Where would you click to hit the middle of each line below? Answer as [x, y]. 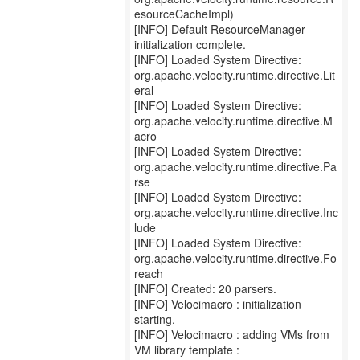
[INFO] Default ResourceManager [220, 29]
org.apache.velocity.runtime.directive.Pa [235, 166]
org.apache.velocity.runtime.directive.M [233, 121]
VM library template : [187, 350]
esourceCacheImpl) [184, 14]
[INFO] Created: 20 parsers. [205, 288]
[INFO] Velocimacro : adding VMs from [232, 334]
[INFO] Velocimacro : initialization [218, 304]
